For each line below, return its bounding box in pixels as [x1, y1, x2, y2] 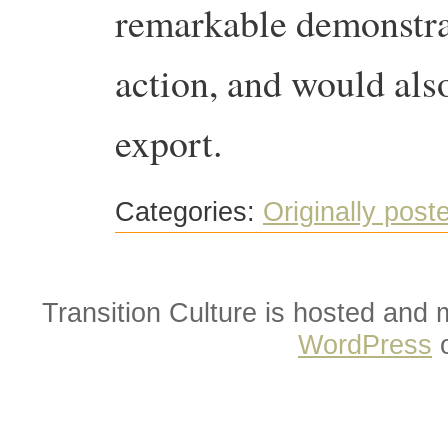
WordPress [298, 328, 432, 360]
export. [115, 117, 235, 169]
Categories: [115, 197, 263, 228]
